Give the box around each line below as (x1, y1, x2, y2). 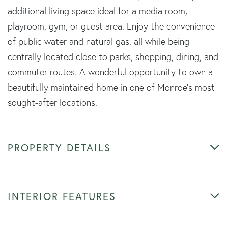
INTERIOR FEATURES (8, 189, 116, 203)
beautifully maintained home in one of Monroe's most (8, 81, 215, 93)
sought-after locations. (8, 96, 97, 108)
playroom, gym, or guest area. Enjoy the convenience (8, 20, 215, 32)
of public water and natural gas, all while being (8, 35, 189, 47)
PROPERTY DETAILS (8, 140, 111, 154)
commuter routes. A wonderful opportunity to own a (8, 66, 213, 78)
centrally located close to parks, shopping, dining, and (8, 50, 218, 63)
